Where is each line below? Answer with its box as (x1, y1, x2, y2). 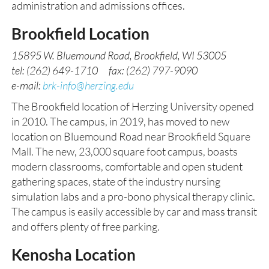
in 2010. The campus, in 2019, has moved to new (11, 115, 229, 128)
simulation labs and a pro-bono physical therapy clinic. (11, 190, 255, 203)
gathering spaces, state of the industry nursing (11, 175, 220, 188)
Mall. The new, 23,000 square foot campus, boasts (11, 145, 238, 158)
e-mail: (11, 79, 43, 92)
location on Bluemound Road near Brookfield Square (11, 130, 250, 143)
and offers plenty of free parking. (11, 220, 160, 233)
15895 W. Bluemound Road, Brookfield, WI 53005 (11, 49, 226, 62)
